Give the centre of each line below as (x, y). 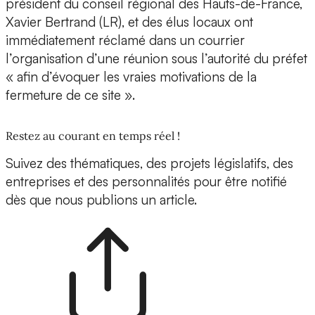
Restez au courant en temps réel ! (93, 136)
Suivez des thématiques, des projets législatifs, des (149, 163)
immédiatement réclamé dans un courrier (125, 40)
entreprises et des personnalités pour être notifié (146, 182)
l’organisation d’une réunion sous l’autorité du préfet (156, 59)
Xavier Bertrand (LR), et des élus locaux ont (129, 22)
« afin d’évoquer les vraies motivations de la (131, 77)
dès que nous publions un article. (101, 200)
